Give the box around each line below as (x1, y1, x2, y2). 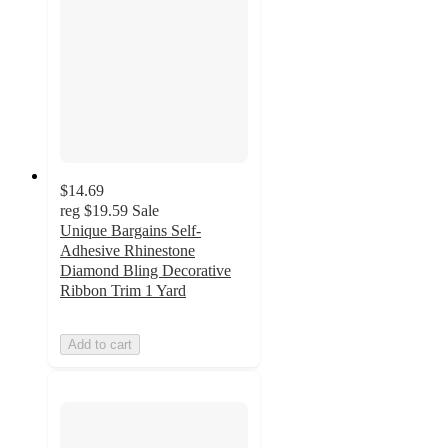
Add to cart (68, 337, 132, 353)
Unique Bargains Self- (60, 222, 201, 240)
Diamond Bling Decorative (60, 262, 231, 280)
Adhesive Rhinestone (60, 242, 195, 260)
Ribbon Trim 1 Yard (60, 282, 186, 300)
